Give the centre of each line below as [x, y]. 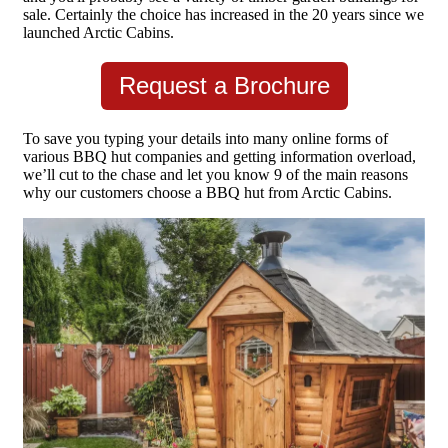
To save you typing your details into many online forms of [205, 139]
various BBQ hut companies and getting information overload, [219, 157]
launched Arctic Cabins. [98, 33]
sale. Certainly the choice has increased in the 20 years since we [223, 15]
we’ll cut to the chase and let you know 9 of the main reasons [215, 175]
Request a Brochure [224, 86]
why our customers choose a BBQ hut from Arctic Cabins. [207, 193]
